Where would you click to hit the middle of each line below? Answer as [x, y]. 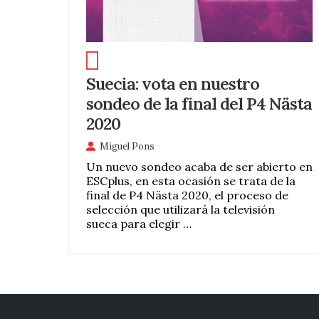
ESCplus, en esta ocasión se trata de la [190, 181]
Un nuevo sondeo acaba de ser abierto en [199, 167]
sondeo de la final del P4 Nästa [199, 104]
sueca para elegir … [138, 224]
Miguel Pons [127, 146]
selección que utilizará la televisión [180, 210]
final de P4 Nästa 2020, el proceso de [187, 195]
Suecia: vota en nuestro [172, 84]
